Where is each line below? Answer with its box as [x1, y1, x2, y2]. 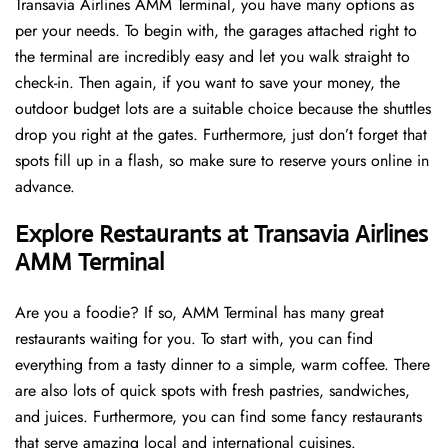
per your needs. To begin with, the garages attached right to [15, 19, 417, 43]
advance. [15, 175, 75, 199]
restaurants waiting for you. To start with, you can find [15, 327, 373, 351]
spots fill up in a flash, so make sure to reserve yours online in [15, 149, 429, 173]
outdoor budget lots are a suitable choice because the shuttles [15, 97, 431, 121]
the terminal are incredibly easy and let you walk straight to [15, 45, 410, 69]
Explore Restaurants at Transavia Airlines [15, 219, 428, 250]
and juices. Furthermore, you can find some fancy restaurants [15, 405, 422, 429]
